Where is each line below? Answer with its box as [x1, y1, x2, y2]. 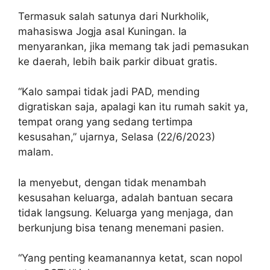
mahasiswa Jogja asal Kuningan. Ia [18, 25, 187, 37]
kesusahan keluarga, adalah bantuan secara [18, 191, 233, 204]
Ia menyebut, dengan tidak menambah [18, 176, 206, 189]
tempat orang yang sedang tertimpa [18, 116, 193, 128]
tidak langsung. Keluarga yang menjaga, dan [18, 206, 233, 219]
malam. [18, 146, 54, 159]
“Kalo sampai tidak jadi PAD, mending [18, 86, 199, 98]
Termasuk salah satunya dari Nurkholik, [18, 10, 209, 22]
